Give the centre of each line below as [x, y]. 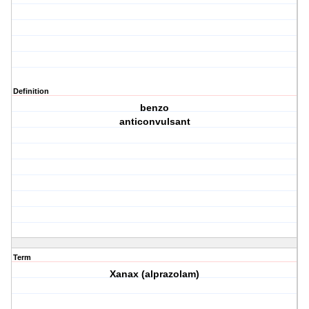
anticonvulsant [154, 122]
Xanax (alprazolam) [155, 274]
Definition [31, 91]
